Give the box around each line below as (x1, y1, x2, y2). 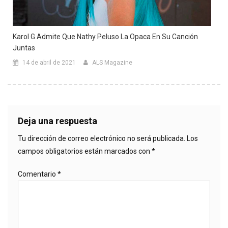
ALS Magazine (92, 59, 132, 66)
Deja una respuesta (18, 115, 97, 126)
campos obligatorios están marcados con (18, 147, 152, 155)
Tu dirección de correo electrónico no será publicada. (18, 134, 185, 142)
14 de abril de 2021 (22, 59, 76, 66)
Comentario (18, 169, 58, 178)
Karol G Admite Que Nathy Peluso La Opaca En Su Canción (13, 32, 198, 41)
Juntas (13, 43, 35, 52)
